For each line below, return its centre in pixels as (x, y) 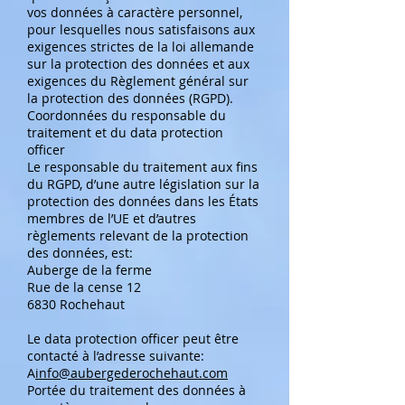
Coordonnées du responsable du (127, 115)
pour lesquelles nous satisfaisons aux (141, 29)
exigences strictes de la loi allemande (141, 47)
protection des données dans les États (143, 201)
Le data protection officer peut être (133, 339)
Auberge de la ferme (89, 270)
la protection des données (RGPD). (130, 98)
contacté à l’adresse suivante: (116, 356)
